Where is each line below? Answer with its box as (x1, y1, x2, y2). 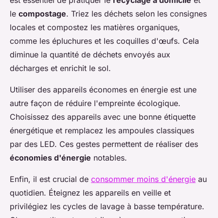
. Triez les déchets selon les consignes (66, 9, 207, 19)
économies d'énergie (10, 153, 91, 163)
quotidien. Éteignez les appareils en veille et (10, 188, 171, 198)
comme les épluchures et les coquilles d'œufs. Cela (10, 36, 199, 46)
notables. (91, 153, 127, 163)
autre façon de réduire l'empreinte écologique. (10, 98, 181, 109)
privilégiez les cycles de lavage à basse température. (10, 201, 204, 212)
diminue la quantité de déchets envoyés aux (10, 50, 170, 60)
